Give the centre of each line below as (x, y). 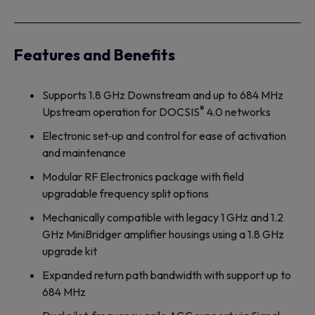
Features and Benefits (95, 55)
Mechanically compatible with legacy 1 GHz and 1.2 (163, 218)
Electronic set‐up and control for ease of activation (164, 136)
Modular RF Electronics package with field (143, 177)
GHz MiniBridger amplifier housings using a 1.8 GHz (163, 234)
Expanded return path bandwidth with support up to (167, 275)
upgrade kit (70, 251)
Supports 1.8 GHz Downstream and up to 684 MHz (163, 95)
